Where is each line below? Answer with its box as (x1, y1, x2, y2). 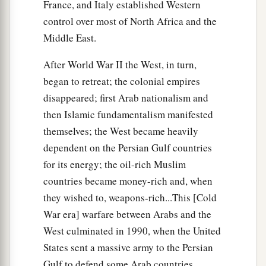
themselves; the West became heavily (43, 123, 198, 138)
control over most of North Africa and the (43, 14, 217, 28)
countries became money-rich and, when (43, 173, 213, 188)
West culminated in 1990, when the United (43, 223, 221, 237)
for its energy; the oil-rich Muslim (43, 157, 186, 171)
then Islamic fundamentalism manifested (43, 107, 213, 121)
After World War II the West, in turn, (43, 57, 197, 71)
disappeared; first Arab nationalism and (43, 90, 208, 104)
